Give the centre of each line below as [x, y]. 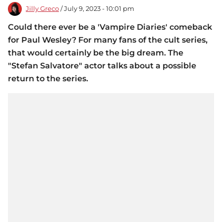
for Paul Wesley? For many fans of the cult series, [108, 40]
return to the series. [48, 79]
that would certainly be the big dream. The [96, 53]
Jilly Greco [42, 9]
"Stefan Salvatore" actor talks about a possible [102, 66]
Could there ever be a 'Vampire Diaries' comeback [110, 27]
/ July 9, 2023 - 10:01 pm [97, 9]
